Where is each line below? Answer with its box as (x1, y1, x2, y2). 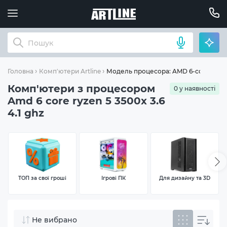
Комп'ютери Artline (39, 67, 101, 75)
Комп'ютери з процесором (8, 83, 155, 95)
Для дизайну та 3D (159, 175, 210, 181)
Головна (8, 67, 33, 75)
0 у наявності (174, 85, 215, 92)
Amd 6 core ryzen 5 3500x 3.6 (8, 95, 165, 107)
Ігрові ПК (101, 175, 126, 181)
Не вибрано (32, 215, 77, 224)
